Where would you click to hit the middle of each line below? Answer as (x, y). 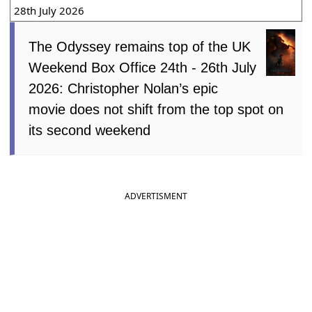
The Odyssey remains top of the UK (140, 47)
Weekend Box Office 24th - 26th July (143, 68)
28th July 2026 (49, 11)
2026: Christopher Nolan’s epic (124, 89)
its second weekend (90, 131)
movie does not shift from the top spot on (156, 110)
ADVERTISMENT (156, 196)
